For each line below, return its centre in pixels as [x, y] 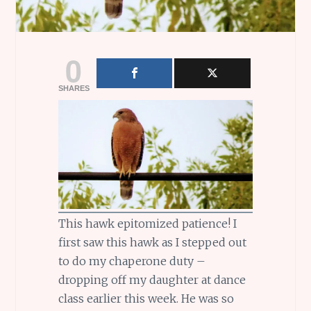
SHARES [74, 88]
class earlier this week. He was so [146, 299]
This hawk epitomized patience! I [147, 224]
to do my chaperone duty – [132, 261]
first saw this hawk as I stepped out [152, 243]
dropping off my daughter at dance [152, 280]
